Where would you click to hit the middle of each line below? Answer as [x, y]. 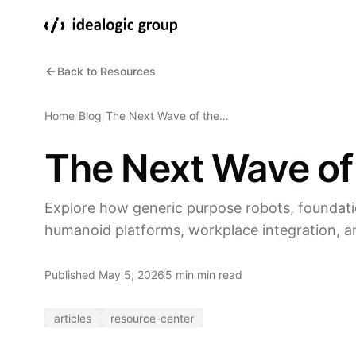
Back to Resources [106, 71]
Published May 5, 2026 [104, 275]
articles [73, 318]
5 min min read [204, 275]
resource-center [152, 318]
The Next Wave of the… [167, 116]
